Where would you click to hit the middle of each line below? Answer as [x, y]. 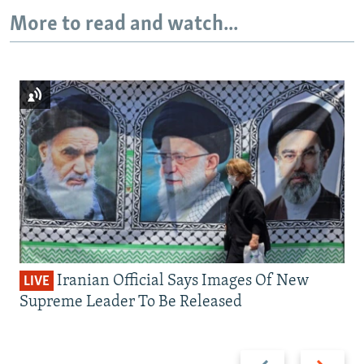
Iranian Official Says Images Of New [181, 282]
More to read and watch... [124, 24]
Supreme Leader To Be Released [131, 303]
